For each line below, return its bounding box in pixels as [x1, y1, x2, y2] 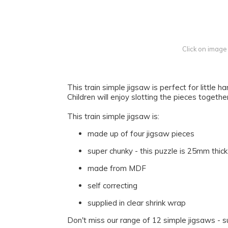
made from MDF [88, 163, 146, 173]
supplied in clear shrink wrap [88, 197, 186, 208]
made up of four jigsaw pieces [88, 128, 194, 138]
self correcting [88, 180, 137, 190]
